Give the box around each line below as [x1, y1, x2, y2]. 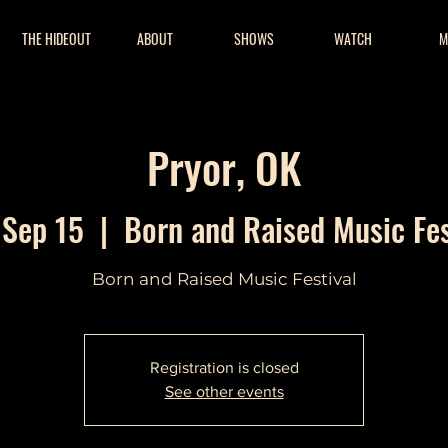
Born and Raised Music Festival [91, 268, 357, 289]
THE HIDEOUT [21, 28, 91, 49]
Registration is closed [149, 358, 299, 376]
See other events [164, 382, 284, 400]
